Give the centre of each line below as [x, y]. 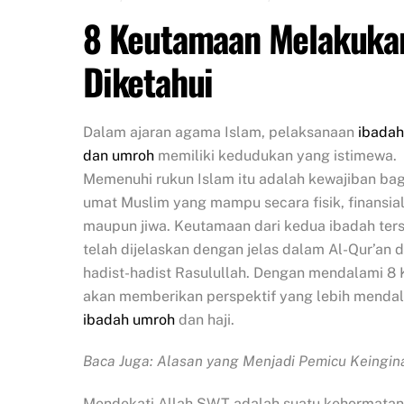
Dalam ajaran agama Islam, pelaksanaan [220, 132]
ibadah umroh [129, 319]
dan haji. [205, 319]
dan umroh [119, 155]
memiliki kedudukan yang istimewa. [275, 155]
